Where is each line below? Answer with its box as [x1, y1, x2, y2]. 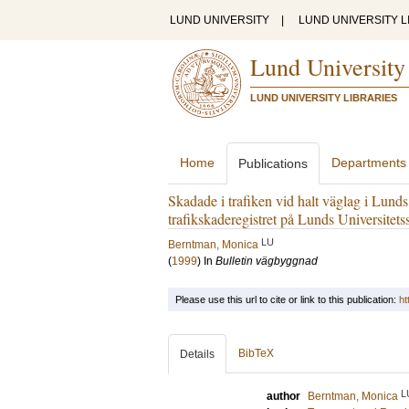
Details [180, 348, 215, 361]
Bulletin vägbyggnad [215, 255, 318, 267]
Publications [238, 156, 308, 171]
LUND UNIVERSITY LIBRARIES [250, 92, 397, 103]
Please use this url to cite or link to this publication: [175, 294, 399, 305]
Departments [331, 155, 406, 170]
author [267, 390, 300, 403]
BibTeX [238, 347, 274, 360]
